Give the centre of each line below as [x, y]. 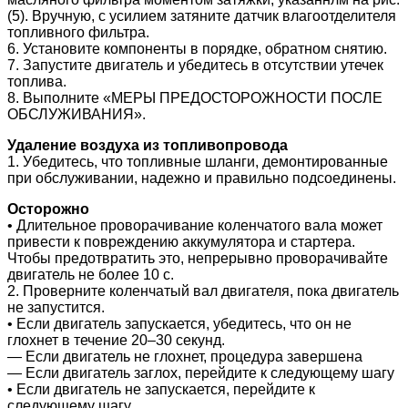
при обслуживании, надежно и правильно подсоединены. [202, 178]
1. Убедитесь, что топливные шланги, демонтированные [198, 161]
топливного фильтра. [78, 32]
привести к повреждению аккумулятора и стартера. [181, 241]
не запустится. [56, 307]
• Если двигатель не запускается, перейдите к [161, 389]
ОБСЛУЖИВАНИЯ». [76, 114]
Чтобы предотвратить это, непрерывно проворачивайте [198, 258]
